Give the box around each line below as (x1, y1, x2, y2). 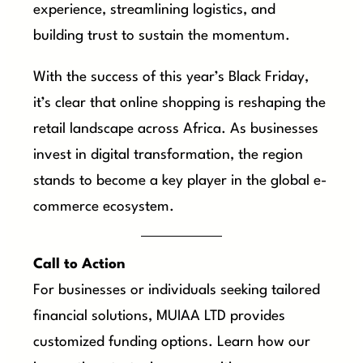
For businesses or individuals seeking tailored (33, 284, 321, 298)
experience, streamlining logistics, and (33, 2, 276, 17)
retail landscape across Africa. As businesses (33, 122, 319, 136)
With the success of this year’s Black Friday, (33, 70, 310, 84)
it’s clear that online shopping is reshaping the (33, 96, 327, 110)
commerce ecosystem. (33, 199, 175, 214)
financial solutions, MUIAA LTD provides (33, 310, 286, 324)
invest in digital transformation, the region (33, 147, 304, 162)
